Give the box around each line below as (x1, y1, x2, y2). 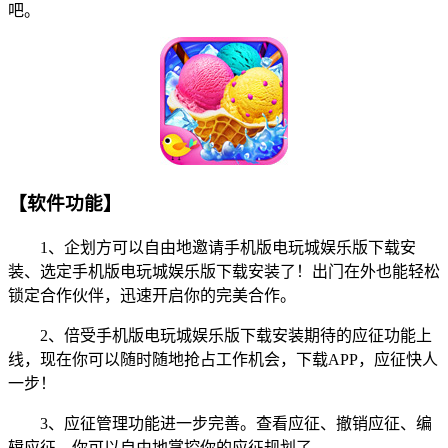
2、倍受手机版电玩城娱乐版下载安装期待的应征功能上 (8, 326, 432, 344)
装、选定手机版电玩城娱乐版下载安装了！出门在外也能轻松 (8, 262, 440, 280)
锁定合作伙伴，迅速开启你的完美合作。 (8, 286, 296, 304)
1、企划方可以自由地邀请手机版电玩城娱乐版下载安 (8, 238, 416, 256)
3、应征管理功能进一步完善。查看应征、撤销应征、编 (8, 414, 432, 432)
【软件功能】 (8, 192, 122, 214)
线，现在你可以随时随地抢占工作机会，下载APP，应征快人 (8, 350, 438, 368)
